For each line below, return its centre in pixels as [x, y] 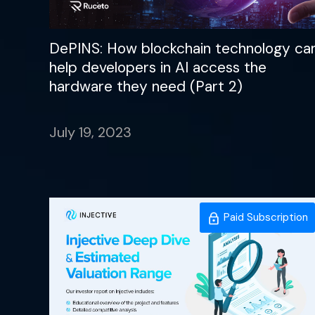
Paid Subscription [265, 218]
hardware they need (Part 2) [146, 87]
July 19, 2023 [90, 133]
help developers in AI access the [158, 68]
